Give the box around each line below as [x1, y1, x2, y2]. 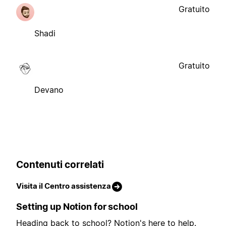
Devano [34, 84, 64, 95]
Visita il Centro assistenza [16, 181, 111, 191]
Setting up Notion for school [16, 201, 138, 212]
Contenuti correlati [16, 158, 104, 171]
